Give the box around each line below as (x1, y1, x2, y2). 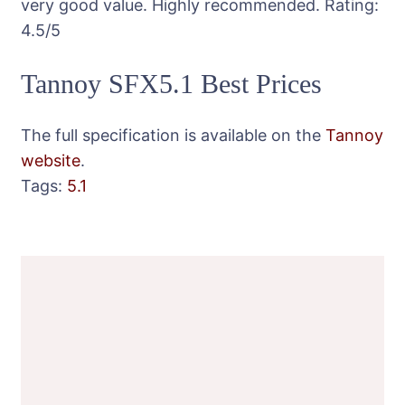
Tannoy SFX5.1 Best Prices (21, 69, 322, 99)
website (21, 150, 80, 170)
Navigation (20, 271, 139, 302)
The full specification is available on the (21, 125, 325, 145)
